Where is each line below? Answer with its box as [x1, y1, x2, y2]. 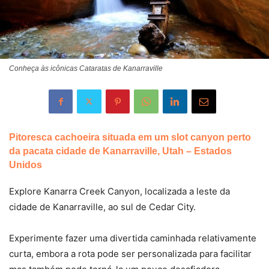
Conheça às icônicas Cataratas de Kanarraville [9, 64, 163, 73]
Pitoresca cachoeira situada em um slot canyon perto [9, 131, 251, 142]
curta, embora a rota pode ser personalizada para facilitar [9, 247, 252, 259]
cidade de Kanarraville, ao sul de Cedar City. [9, 201, 196, 213]
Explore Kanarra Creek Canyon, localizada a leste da [9, 185, 230, 197]
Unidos [9, 159, 42, 170]
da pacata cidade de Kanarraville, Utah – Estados [9, 145, 232, 156]
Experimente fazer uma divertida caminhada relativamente [9, 232, 256, 244]
